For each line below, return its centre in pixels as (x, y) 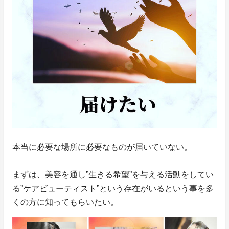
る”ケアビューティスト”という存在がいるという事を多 (113, 188)
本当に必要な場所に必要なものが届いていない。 (102, 147)
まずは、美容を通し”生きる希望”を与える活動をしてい (113, 174)
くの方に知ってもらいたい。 (65, 202)
